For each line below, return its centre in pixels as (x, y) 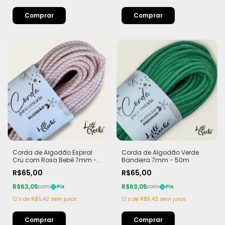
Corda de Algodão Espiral (52, 153)
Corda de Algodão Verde (160, 153)
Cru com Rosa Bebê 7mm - (55, 160)
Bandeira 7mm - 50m (155, 160)
